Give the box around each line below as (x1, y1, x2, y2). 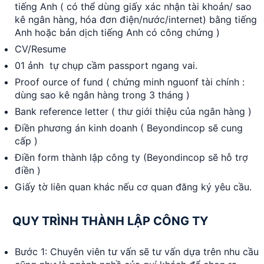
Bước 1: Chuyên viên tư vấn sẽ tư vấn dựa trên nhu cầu (15, 246, 259, 258)
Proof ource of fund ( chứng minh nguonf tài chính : (15, 76, 245, 88)
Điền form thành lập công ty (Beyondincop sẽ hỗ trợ (15, 151, 248, 163)
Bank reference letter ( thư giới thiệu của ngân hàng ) (15, 105, 252, 117)
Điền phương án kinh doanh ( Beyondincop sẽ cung (15, 122, 243, 134)
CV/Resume (15, 43, 69, 55)
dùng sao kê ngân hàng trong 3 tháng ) (15, 89, 190, 101)
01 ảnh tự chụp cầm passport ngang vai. (15, 60, 197, 71)
